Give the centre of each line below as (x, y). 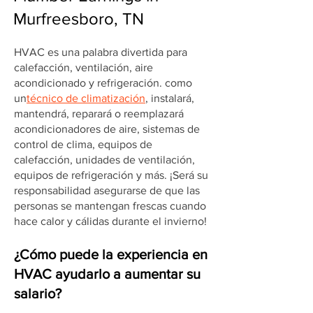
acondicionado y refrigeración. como (103, 83)
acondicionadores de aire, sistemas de (107, 129)
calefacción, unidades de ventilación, (104, 160)
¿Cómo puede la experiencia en (111, 254)
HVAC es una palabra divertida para (101, 52)
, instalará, (170, 98)
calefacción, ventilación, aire (83, 67)
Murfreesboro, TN (79, 19)
